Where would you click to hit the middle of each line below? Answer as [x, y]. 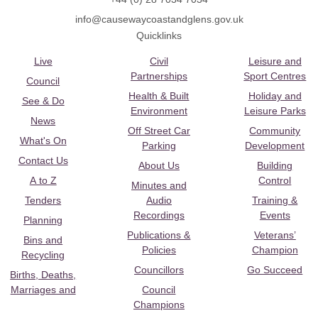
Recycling [43, 255]
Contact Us [43, 161]
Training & [275, 201]
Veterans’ [275, 235]
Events [275, 215]
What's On [43, 141]
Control [275, 181]
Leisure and [275, 61]
